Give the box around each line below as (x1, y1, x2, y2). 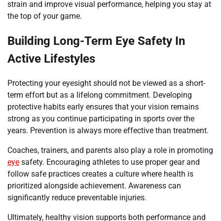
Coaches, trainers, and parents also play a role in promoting (7, 145, 213, 155)
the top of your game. (7, 11, 82, 21)
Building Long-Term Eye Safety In (7, 34, 185, 48)
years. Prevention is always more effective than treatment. (7, 125, 209, 135)
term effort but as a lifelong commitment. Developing (7, 90, 192, 100)
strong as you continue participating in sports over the (7, 113, 194, 123)
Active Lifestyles (7, 51, 95, 66)
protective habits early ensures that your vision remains (7, 102, 199, 111)
